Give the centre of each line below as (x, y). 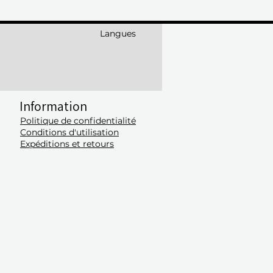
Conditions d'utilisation (69, 133)
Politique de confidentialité (78, 121)
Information (53, 106)
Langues (118, 34)
